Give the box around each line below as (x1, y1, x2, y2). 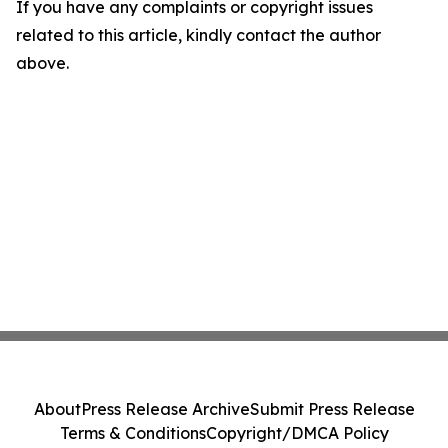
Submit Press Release (249, 399, 415, 419)
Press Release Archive (80, 399, 250, 419)
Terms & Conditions (59, 423, 206, 443)
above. (16, 53, 69, 74)
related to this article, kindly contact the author (16, 25, 381, 46)
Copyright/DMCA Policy (205, 423, 389, 443)
